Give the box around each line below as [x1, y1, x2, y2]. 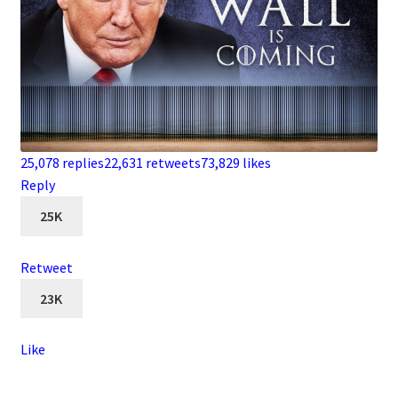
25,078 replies [20, 154, 104, 172]
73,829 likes [200, 154, 271, 172]
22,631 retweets [103, 154, 201, 172]
